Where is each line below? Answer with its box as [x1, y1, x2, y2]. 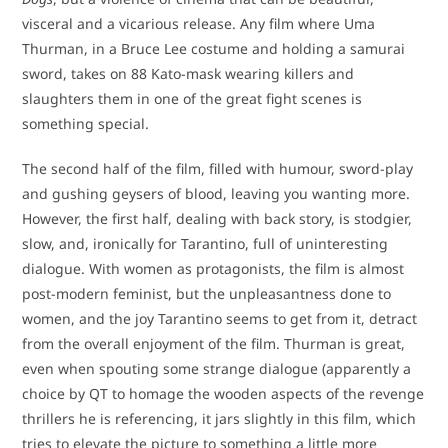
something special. [22, 113, 150, 133]
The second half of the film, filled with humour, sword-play [22, 158, 414, 178]
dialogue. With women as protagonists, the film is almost [22, 258, 405, 278]
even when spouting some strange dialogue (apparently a [22, 358, 412, 378]
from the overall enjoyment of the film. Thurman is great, [22, 333, 406, 353]
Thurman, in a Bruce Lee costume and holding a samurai [22, 38, 406, 58]
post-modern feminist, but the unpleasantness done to [22, 283, 392, 303]
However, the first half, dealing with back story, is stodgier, [22, 208, 413, 228]
